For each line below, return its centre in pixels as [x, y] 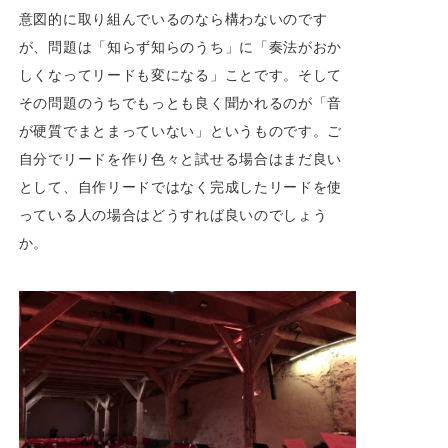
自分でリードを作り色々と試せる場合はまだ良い [180, 159]
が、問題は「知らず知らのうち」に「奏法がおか [180, 47]
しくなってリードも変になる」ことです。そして [180, 75]
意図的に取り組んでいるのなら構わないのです [173, 19]
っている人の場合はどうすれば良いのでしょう [173, 215]
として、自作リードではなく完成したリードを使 [180, 187]
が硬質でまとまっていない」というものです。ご [180, 131]
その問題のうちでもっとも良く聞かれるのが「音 [180, 103]
